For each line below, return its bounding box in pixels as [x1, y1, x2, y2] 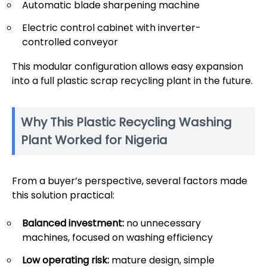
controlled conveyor [22, 35, 118, 49]
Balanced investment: [22, 216, 124, 231]
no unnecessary [124, 216, 201, 231]
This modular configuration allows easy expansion [12, 60, 243, 74]
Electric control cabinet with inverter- [22, 21, 201, 35]
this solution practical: [12, 188, 114, 203]
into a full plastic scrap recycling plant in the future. [12, 74, 253, 88]
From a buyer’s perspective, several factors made [12, 174, 247, 188]
